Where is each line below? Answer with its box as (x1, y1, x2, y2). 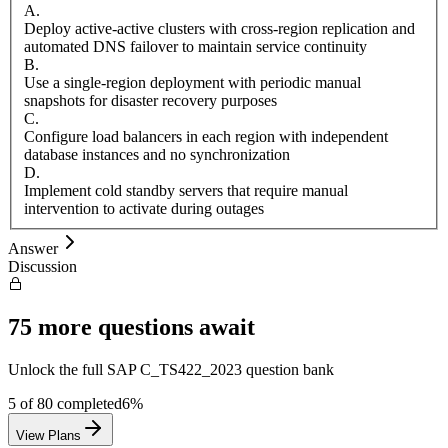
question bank (242, 361, 334, 379)
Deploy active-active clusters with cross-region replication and (24, 19, 415, 37)
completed (53, 395, 122, 413)
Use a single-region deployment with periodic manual (24, 73, 361, 91)
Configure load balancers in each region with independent (24, 127, 388, 145)
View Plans (16, 428, 81, 444)
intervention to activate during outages (24, 199, 264, 217)
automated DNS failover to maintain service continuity (24, 37, 367, 55)
